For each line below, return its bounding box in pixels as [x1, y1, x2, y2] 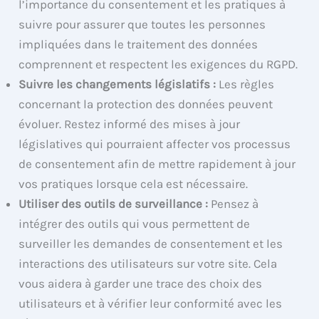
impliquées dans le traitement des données [19, 37, 258, 52]
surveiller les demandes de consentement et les [19, 236, 283, 251]
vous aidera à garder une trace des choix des [19, 276, 263, 291]
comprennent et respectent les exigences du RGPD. [19, 57, 298, 72]
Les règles [216, 77, 275, 92]
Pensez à [208, 197, 259, 211]
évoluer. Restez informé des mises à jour [19, 117, 241, 132]
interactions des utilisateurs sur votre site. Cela [19, 256, 278, 271]
